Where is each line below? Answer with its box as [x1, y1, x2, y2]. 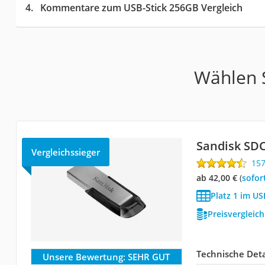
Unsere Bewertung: [43, 250, 126, 263]
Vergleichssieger [31, 146, 100, 158]
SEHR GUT [128, 250, 170, 263]
